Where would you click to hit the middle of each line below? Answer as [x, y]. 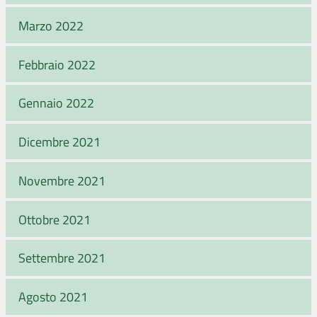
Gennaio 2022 [56, 103]
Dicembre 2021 [59, 141]
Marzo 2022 [51, 25]
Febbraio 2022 [57, 64]
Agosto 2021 [53, 297]
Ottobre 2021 [54, 219]
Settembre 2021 [62, 258]
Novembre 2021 [62, 180]
